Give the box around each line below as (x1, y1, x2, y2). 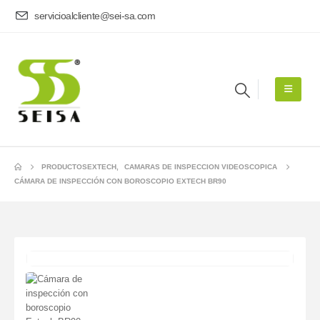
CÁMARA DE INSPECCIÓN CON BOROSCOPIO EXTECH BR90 (14, 176, 226, 185)
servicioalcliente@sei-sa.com (34, 10, 156, 22)
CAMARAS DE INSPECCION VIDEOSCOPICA (124, 162, 277, 171)
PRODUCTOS (41, 162, 87, 171)
